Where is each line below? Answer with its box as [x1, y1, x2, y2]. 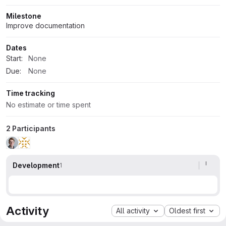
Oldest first [169, 206, 205, 215]
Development [13, 160, 60, 169]
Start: [6, 53, 23, 63]
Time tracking [6, 88, 55, 97]
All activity [116, 206, 150, 215]
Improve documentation [6, 21, 85, 30]
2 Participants [6, 124, 55, 133]
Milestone [6, 11, 41, 20]
